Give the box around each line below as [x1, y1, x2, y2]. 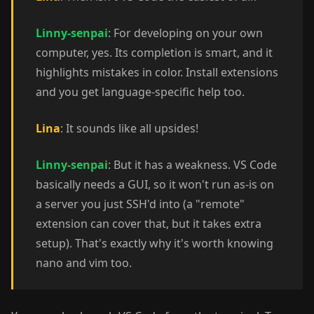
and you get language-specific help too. [36, 84, 245, 100]
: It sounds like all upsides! [60, 121, 198, 136]
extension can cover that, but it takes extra [36, 216, 261, 231]
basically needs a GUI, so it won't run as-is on [36, 177, 274, 192]
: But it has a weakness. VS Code [108, 157, 277, 172]
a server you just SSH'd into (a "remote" [36, 196, 245, 212]
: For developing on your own [108, 25, 263, 41]
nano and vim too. [36, 255, 132, 271]
